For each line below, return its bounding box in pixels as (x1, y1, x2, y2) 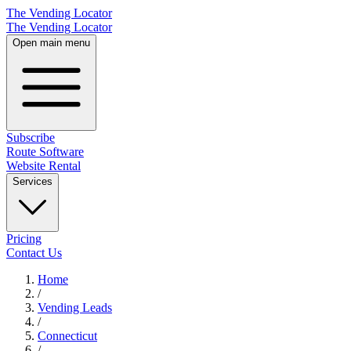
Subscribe (6, 131, 55, 144)
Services (13, 175, 52, 187)
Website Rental (6, 159, 81, 172)
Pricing (6, 232, 42, 245)
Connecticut (38, 329, 97, 342)
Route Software (6, 145, 84, 158)
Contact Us (6, 246, 62, 259)
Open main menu (13, 37, 90, 49)
